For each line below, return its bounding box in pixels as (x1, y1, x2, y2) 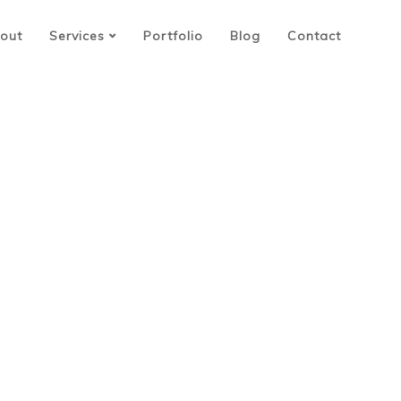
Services (49, 28, 105, 44)
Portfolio (143, 28, 203, 44)
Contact (287, 28, 341, 44)
